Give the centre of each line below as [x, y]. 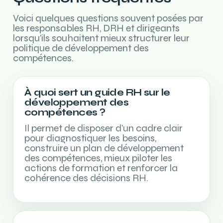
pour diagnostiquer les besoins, [90, 138]
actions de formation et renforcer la [101, 168]
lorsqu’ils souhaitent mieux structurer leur [101, 38]
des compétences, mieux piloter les [98, 158]
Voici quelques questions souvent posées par [108, 18]
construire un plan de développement [104, 148]
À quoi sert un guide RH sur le [97, 92]
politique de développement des [81, 48]
